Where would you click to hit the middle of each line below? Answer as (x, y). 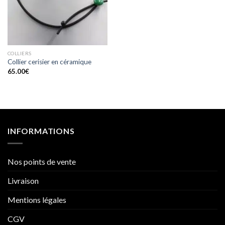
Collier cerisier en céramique (49, 62)
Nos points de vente (42, 161)
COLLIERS (19, 53)
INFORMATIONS (41, 131)
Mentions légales (37, 199)
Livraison (23, 180)
